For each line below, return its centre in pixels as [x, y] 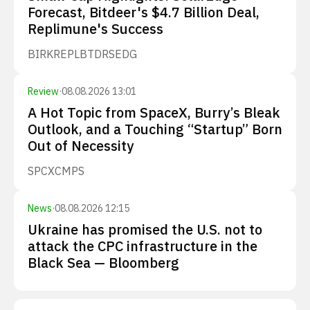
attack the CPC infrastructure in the [143, 246]
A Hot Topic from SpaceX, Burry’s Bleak [154, 112]
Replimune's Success [95, 29]
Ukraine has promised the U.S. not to [145, 229]
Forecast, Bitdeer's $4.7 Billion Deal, [144, 12]
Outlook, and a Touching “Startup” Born [155, 129]
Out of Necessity [81, 146]
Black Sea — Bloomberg [103, 263]
